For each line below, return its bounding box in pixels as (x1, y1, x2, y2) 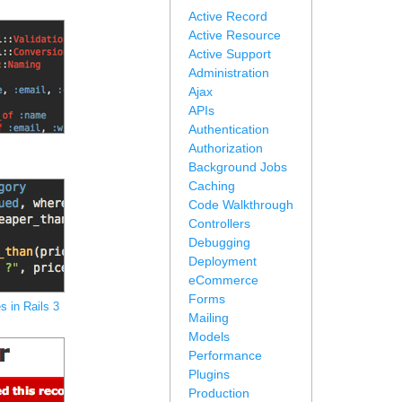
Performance (188, 348, 262, 363)
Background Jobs (188, 160, 287, 174)
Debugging (188, 235, 250, 249)
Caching (188, 179, 235, 193)
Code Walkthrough (188, 197, 293, 212)
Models (188, 329, 230, 344)
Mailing (188, 310, 229, 325)
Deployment (188, 254, 257, 268)
